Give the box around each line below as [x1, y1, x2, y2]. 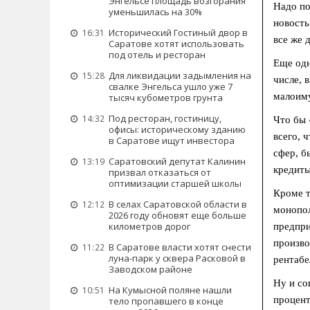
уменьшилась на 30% [109, 6, 202, 18]
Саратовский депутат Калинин [109, 155, 246, 167]
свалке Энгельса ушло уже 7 [109, 80, 232, 93]
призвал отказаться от [109, 166, 211, 179]
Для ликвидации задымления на [109, 69, 251, 82]
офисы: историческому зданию [109, 123, 246, 136]
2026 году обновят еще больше [109, 209, 246, 221]
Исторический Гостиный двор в [109, 26, 248, 39]
